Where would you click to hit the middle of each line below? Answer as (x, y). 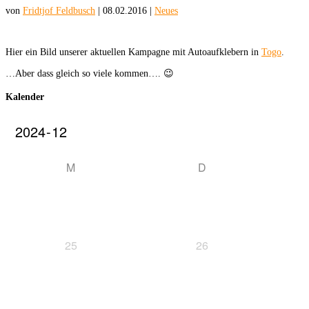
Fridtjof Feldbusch (59, 10)
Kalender (25, 97)
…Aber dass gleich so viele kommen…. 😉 (90, 73)
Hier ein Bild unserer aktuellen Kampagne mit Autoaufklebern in (133, 52)
